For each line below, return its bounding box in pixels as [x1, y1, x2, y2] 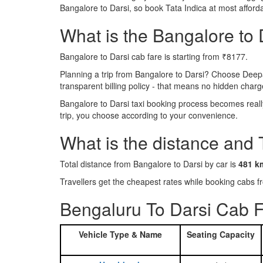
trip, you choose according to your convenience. [60, 109, 238, 121]
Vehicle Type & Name [79, 228, 162, 240]
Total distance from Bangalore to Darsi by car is [60, 158, 238, 170]
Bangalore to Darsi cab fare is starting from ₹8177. [60, 50, 248, 62]
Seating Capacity [187, 228, 255, 240]
